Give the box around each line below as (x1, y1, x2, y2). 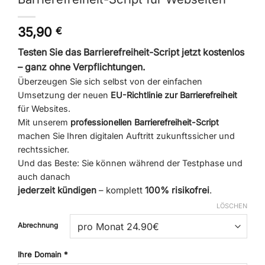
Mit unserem (18, 117, 70, 127)
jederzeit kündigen (18, 184, 96, 196)
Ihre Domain (18, 249, 62, 259)
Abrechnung (18, 221, 58, 230)
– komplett (96, 184, 145, 196)
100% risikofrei (145, 184, 209, 196)
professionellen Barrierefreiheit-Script (70, 117, 219, 127)
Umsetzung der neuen (18, 89, 111, 100)
